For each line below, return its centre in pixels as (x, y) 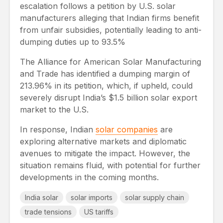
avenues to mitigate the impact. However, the (105, 153)
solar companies (127, 129)
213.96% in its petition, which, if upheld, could (106, 85)
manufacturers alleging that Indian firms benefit (110, 18)
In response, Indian (58, 129)
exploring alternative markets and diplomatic (103, 141)
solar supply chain (155, 197)
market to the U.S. (56, 109)
